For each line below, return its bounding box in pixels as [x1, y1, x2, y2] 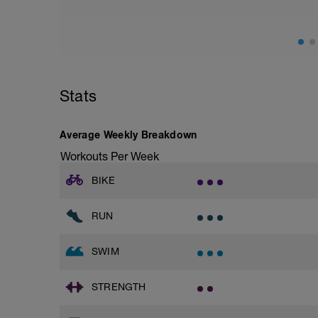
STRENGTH [92, 280, 146, 292]
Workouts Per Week [60, 150, 159, 163]
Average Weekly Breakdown [60, 128, 197, 141]
